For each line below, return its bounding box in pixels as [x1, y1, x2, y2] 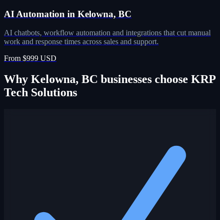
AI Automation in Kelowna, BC [4, 8, 132, 19]
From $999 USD [4, 54, 56, 63]
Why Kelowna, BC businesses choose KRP [4, 73, 216, 86]
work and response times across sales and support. [4, 37, 159, 46]
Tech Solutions [4, 86, 77, 99]
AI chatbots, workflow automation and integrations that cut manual [4, 28, 211, 37]
